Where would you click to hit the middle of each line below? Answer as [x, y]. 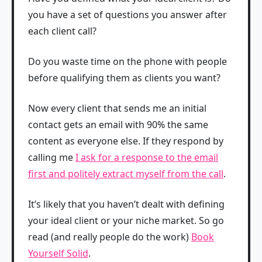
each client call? [62, 31]
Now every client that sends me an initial [117, 108]
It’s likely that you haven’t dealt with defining [126, 204]
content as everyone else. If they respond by [126, 141]
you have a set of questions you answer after [127, 14]
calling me [52, 157]
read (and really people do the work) [110, 237]
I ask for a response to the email [147, 157]
